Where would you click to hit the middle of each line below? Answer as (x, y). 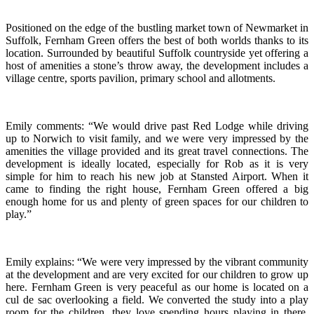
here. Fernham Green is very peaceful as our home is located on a (157, 287)
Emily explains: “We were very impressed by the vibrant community (157, 262)
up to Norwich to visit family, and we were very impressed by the (157, 139)
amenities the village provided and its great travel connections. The (157, 151)
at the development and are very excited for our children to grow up (157, 275)
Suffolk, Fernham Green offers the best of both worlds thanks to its (157, 41)
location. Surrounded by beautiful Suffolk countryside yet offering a (157, 53)
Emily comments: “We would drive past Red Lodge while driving (157, 126)
